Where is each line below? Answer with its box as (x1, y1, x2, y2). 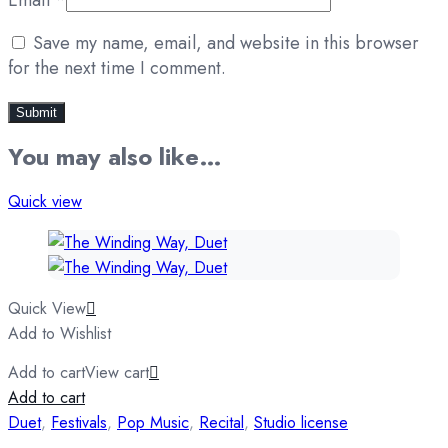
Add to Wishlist (8, 321, 111, 345)
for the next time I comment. (8, 54, 226, 81)
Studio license (254, 410, 348, 434)
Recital (199, 410, 244, 434)
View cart (85, 360, 149, 384)
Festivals (51, 410, 107, 434)
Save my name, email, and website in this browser (33, 29, 419, 56)
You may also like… (8, 138, 222, 174)
